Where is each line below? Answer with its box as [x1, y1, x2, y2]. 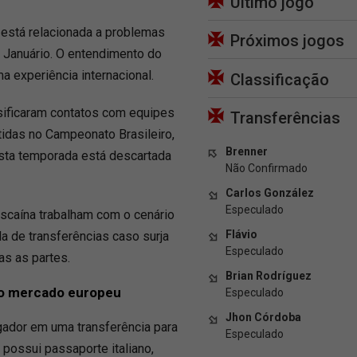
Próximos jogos [230, 31, 344, 51]
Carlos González [226, 186, 314, 199]
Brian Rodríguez [226, 269, 312, 282]
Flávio [226, 227, 257, 241]
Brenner [226, 144, 268, 158]
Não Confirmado [226, 161, 308, 175]
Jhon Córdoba [226, 310, 301, 324]
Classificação [230, 69, 329, 89]
